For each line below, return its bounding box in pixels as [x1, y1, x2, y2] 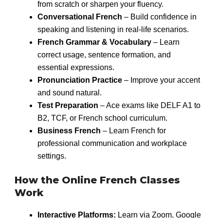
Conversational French [37, 12, 122, 21]
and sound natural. [37, 88, 102, 97]
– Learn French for [100, 126, 166, 135]
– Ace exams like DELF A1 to [98, 101, 200, 109]
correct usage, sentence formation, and [37, 50, 171, 59]
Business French [37, 126, 101, 135]
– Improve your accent [122, 75, 200, 84]
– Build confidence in [122, 12, 197, 21]
